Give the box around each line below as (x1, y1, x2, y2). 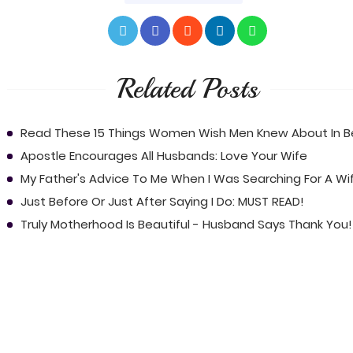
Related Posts (117, 71, 258, 106)
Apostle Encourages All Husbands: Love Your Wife (20, 147, 307, 164)
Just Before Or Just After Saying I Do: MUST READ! (20, 192, 304, 210)
